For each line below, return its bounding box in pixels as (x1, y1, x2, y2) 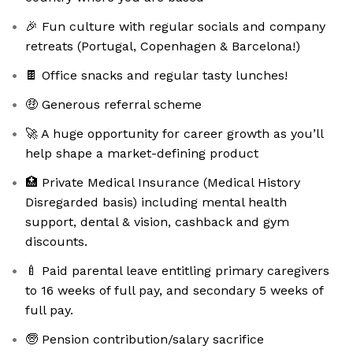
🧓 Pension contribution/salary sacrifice (25, 332, 264, 347)
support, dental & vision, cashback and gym (25, 214, 289, 230)
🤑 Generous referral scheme (25, 97, 202, 113)
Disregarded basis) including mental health (25, 195, 287, 210)
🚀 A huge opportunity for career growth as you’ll (25, 126, 324, 142)
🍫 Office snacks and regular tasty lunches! (25, 68, 288, 84)
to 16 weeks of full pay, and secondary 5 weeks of (25, 283, 324, 299)
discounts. (25, 234, 87, 250)
